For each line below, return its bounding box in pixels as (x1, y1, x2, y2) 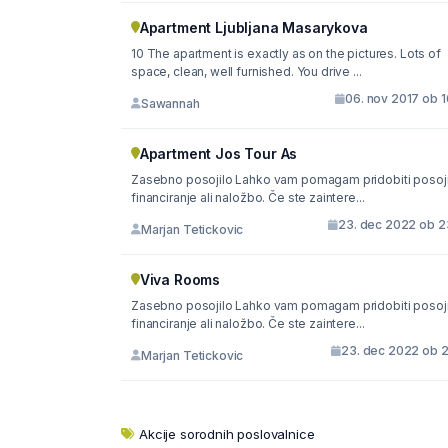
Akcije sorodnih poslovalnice (139, 426, 315, 442)
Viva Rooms (139, 271, 221, 288)
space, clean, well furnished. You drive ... (131, 64, 362, 79)
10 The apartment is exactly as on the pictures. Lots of (131, 46, 441, 61)
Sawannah (140, 95, 200, 111)
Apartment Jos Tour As (139, 145, 298, 162)
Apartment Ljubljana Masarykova (139, 19, 368, 36)
